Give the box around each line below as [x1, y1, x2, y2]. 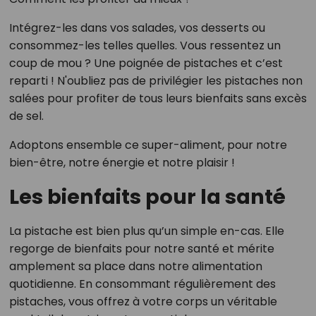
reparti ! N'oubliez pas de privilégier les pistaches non [8, 73, 303, 90]
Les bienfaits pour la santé [8, 183, 286, 212]
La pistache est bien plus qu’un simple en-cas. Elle [8, 223, 284, 240]
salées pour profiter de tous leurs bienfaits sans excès [8, 90, 307, 107]
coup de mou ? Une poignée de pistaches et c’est [8, 55, 283, 72]
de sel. [8, 108, 44, 125]
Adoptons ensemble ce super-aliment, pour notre [8, 137, 287, 154]
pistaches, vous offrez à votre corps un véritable [8, 293, 277, 310]
